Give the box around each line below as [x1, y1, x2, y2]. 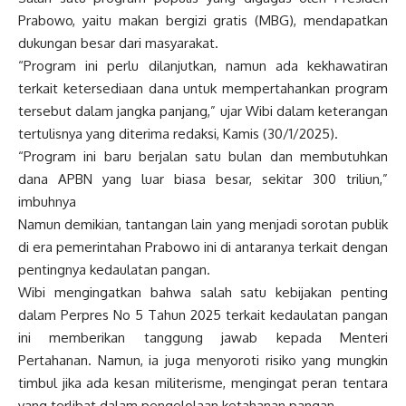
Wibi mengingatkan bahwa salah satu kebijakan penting [18, 283, 388, 301]
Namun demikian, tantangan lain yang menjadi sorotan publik [18, 215, 388, 233]
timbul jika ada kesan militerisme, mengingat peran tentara [18, 373, 388, 391]
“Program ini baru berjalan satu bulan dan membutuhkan [18, 147, 388, 165]
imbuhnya [18, 192, 76, 210]
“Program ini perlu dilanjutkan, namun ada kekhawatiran [18, 56, 388, 74]
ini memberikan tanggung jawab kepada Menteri [18, 328, 388, 346]
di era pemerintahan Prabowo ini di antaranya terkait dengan [18, 237, 388, 256]
